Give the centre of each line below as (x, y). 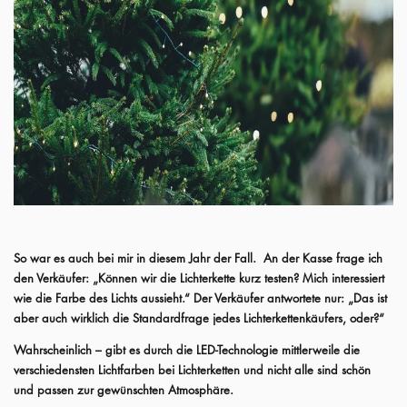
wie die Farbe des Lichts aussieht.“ (104, 298)
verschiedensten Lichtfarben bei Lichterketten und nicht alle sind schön (192, 369)
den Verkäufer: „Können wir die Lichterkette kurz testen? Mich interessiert (199, 278)
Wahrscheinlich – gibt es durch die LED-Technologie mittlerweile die (187, 349)
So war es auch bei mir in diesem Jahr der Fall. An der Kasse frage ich (198, 258)
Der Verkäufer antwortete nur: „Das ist (290, 298)
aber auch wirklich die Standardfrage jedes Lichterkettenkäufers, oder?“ (199, 318)
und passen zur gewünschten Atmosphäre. (124, 389)
